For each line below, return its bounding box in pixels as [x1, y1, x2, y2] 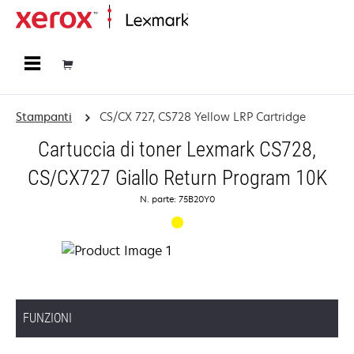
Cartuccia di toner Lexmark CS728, [38, 137, 316, 161]
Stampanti [16, 109, 72, 124]
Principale [188, 14, 231, 28]
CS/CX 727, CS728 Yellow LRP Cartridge [99, 109, 306, 124]
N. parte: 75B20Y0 [139, 193, 215, 205]
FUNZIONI [23, 311, 72, 326]
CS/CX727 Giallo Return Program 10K [27, 166, 327, 190]
